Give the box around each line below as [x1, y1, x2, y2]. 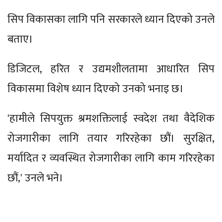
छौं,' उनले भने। [7, 169, 66, 188]
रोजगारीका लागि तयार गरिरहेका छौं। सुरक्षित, [7, 129, 215, 148]
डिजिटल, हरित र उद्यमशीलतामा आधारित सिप [7, 60, 215, 79]
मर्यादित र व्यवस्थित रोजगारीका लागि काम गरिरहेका [7, 149, 215, 168]
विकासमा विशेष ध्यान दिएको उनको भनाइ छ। [7, 80, 186, 99]
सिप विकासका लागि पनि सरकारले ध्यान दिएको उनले [7, 10, 215, 29]
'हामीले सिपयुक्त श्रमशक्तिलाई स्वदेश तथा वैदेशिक [7, 110, 215, 128]
